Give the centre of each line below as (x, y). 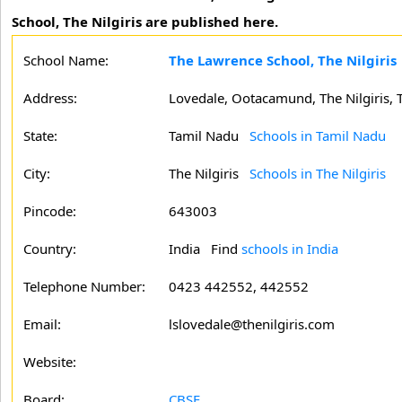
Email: (42, 324)
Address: (50, 98)
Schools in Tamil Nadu (318, 135)
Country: (50, 249)
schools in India (290, 249)
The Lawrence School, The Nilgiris (283, 60)
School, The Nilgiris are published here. (145, 22)
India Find (205, 249)
